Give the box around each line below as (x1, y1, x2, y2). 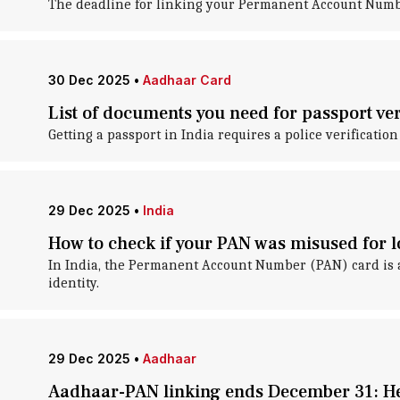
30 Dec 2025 (47, 72, 130, 87)
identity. (47, 275, 99, 291)
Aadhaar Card (142, 72, 231, 87)
